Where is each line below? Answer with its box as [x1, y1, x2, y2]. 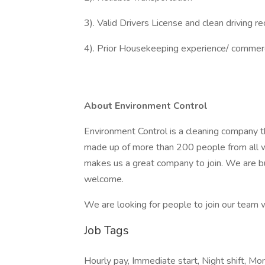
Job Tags [84, 222, 129, 238]
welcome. [84, 173, 124, 186]
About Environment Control [84, 99, 208, 112]
